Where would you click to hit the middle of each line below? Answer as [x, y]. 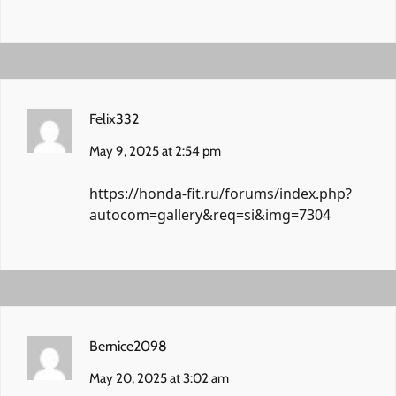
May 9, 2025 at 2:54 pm [155, 151]
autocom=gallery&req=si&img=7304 [210, 214]
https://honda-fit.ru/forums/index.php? [221, 193]
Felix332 [114, 118]
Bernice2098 [128, 346]
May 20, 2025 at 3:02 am [159, 378]
